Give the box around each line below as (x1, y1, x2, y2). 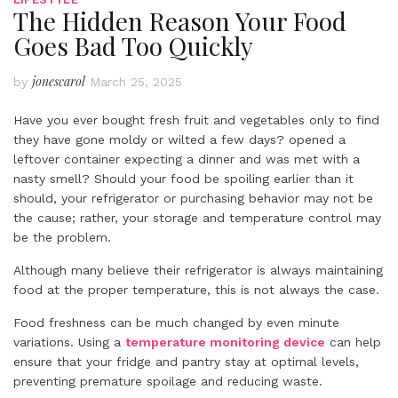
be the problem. (13, 229, 111, 244)
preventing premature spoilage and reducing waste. (13, 373, 322, 388)
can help (325, 334, 381, 349)
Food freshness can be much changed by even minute (13, 314, 339, 330)
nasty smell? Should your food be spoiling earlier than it (13, 171, 354, 186)
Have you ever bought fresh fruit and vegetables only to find (13, 112, 379, 127)
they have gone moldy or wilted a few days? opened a (13, 131, 346, 147)
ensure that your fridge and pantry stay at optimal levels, (13, 354, 359, 369)
